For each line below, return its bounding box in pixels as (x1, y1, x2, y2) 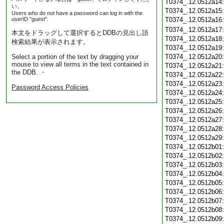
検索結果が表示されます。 (11, 38, 89, 45)
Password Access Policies (11, 83, 88, 91)
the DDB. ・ (11, 68, 46, 76)
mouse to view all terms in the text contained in (11, 60, 148, 68)
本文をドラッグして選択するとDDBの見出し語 (11, 29, 148, 36)
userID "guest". (11, 16, 48, 22)
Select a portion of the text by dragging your (11, 53, 138, 60)
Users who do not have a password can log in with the (11, 10, 142, 16)
